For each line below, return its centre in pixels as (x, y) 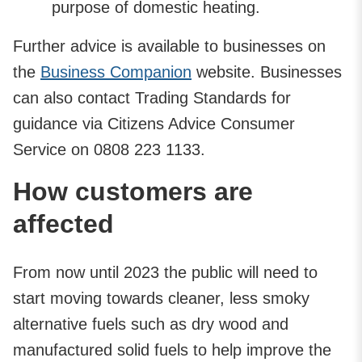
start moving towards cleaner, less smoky (161, 298)
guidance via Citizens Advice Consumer (154, 123)
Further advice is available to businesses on (169, 46)
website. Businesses (267, 72)
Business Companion (116, 72)
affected (63, 223)
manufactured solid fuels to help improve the (172, 349)
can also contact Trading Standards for (152, 97)
